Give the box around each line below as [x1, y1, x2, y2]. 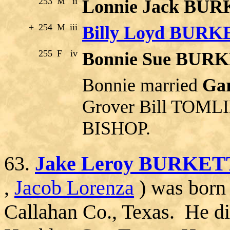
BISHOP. [82, 118, 150, 139]
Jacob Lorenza [14, 176, 134, 199]
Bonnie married [82, 74, 202, 95]
